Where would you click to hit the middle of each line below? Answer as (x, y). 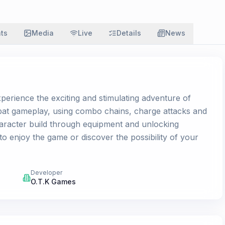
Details (129, 33)
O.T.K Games (53, 182)
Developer (47, 173)
